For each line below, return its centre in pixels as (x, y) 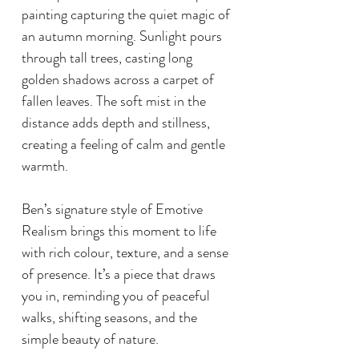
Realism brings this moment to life (119, 230)
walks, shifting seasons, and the (109, 317)
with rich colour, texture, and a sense (125, 252)
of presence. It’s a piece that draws (119, 274)
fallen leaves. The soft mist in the (114, 101)
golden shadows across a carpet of (118, 79)
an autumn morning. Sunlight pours (122, 36)
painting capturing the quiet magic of (126, 14)
